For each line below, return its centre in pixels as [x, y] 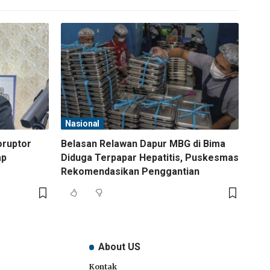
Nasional [82, 123]
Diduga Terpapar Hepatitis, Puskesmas [150, 157]
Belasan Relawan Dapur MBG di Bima [143, 143]
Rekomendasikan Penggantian [130, 171]
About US [120, 246]
